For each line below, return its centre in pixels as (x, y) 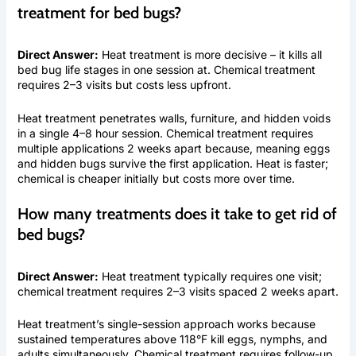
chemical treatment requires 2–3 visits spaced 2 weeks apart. (178, 292)
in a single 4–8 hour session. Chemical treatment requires (165, 133)
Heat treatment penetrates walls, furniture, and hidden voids (174, 118)
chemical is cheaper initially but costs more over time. (156, 178)
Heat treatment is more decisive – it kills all (210, 55)
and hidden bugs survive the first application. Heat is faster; (172, 163)
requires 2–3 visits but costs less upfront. (124, 85)
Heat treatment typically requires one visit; (210, 277)
